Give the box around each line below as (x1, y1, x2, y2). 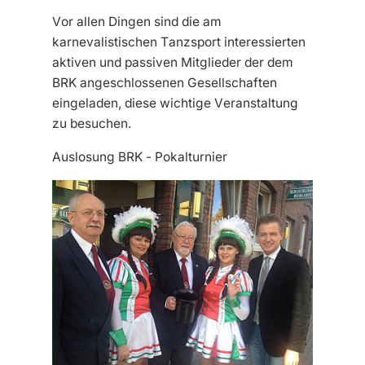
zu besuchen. (52, 115, 131, 131)
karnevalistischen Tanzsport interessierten (52, 33, 306, 50)
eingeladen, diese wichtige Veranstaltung (52, 95, 298, 111)
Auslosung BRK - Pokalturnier (52, 148, 227, 165)
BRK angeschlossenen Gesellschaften (52, 74, 277, 90)
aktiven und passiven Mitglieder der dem (52, 54, 293, 70)
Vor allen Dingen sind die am (52, 13, 222, 29)
